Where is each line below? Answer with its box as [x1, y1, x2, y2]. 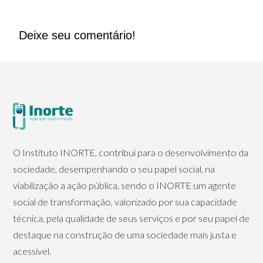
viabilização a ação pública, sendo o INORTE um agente [13, 180, 237, 191]
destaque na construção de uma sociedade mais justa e [13, 229, 237, 241]
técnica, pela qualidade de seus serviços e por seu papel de [13, 213, 250, 224]
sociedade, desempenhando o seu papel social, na [13, 163, 215, 175]
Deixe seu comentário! [19, 29, 136, 42]
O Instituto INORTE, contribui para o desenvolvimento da [13, 147, 249, 159]
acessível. [13, 245, 52, 257]
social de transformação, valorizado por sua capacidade [13, 196, 238, 208]
